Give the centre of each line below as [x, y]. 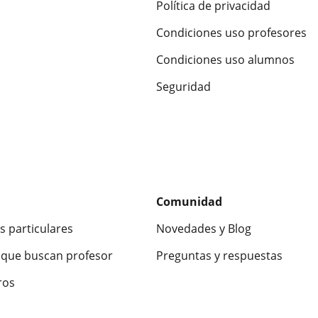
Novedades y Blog [204, 229]
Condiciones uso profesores [231, 33]
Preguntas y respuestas [219, 256]
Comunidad [189, 202]
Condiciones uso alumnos [225, 60]
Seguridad [183, 87]
